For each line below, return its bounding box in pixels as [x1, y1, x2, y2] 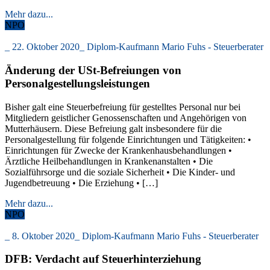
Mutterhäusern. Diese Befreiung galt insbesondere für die [5, 123, 222, 134]
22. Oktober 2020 [12, 42, 80, 52]
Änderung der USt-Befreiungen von [5, 63, 181, 77]
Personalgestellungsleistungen [5, 77, 150, 90]
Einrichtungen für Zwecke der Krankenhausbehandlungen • [5, 145, 232, 155]
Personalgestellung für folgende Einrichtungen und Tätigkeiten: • [5, 134, 251, 145]
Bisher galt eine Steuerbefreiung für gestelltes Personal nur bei [5, 101, 240, 112]
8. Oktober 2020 [12, 230, 75, 241]
